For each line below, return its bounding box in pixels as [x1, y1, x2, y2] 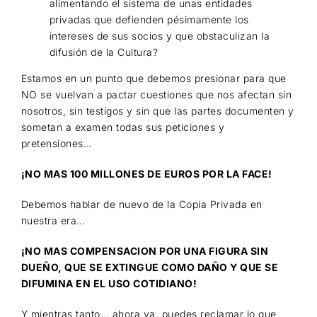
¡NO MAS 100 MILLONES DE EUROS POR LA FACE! [21, 168, 272, 180]
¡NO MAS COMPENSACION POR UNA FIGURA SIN [21, 245, 269, 258]
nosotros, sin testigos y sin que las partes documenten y [21, 105, 294, 117]
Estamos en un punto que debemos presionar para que [21, 72, 287, 85]
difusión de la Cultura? [49, 46, 158, 59]
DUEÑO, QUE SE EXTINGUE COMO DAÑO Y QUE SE [21, 261, 279, 274]
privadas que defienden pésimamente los [49, 13, 249, 26]
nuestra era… [21, 214, 86, 227]
